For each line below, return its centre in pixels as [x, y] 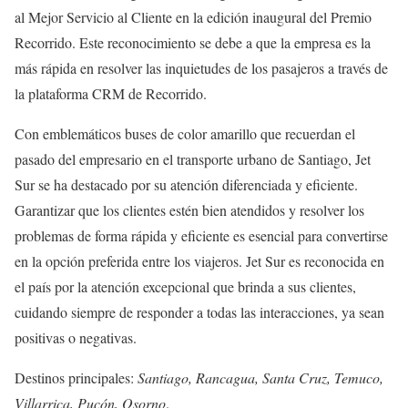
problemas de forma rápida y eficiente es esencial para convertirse [201, 235]
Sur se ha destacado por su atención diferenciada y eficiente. [186, 184]
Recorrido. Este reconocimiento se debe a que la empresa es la [193, 42]
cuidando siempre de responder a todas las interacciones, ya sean [199, 311]
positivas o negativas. [76, 337]
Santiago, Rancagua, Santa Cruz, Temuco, [260, 377]
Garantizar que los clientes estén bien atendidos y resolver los [189, 209]
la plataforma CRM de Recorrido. [111, 93]
